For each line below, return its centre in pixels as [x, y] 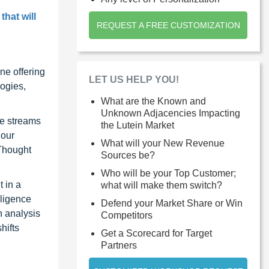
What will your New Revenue [163, 143]
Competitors [127, 215]
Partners [119, 245]
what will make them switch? [162, 185]
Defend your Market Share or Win [172, 203]
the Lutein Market [138, 125]
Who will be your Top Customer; [168, 173]
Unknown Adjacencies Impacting [171, 113]
